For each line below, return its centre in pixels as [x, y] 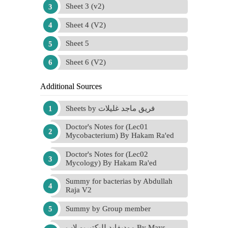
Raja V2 [79, 190]
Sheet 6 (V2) [86, 62]
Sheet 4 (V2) [86, 25]
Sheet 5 [77, 43]
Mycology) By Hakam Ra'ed [111, 163]
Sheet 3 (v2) [85, 6]
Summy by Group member [108, 208]
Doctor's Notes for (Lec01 [107, 127]
